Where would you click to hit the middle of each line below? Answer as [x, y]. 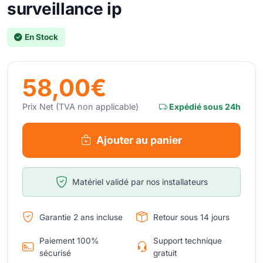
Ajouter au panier [139, 140]
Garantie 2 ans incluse [81, 217]
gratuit [165, 253]
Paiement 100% [69, 241]
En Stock [41, 37]
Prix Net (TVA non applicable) [80, 107]
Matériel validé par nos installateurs [140, 182]
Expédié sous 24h [204, 107]
